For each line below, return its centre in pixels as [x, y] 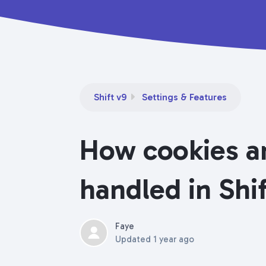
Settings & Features [184, 97]
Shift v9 [110, 97]
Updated [134, 239]
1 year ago [174, 239]
